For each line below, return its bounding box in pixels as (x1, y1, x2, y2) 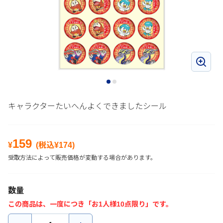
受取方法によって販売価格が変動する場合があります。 (8, 154, 156, 161)
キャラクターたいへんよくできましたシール (8, 102, 167, 111)
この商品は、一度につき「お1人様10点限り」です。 (8, 200, 173, 208)
